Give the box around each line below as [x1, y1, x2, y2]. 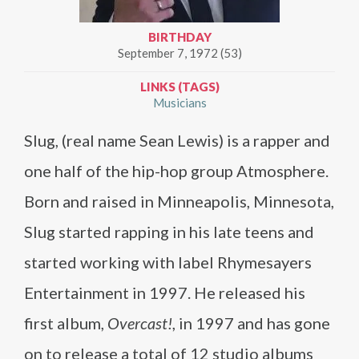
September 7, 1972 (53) [117, 46, 242, 60]
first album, [24, 313, 104, 333]
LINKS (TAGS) [139, 79, 220, 94]
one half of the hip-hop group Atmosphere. [24, 161, 329, 180]
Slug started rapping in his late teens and [24, 222, 314, 241]
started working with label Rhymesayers [24, 252, 312, 272]
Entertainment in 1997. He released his [24, 283, 305, 302]
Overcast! [104, 313, 172, 333]
